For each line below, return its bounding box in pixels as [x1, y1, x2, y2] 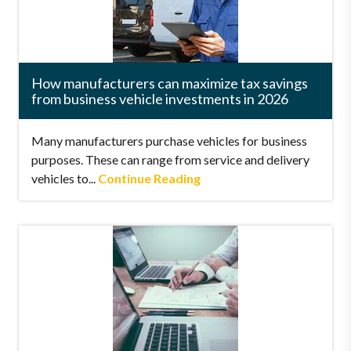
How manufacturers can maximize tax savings [31, 74, 308, 92]
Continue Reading [98, 171, 201, 186]
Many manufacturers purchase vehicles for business [31, 133, 307, 148]
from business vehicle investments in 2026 [31, 90, 288, 107]
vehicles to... [31, 171, 98, 186]
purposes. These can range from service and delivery [31, 152, 309, 167]
